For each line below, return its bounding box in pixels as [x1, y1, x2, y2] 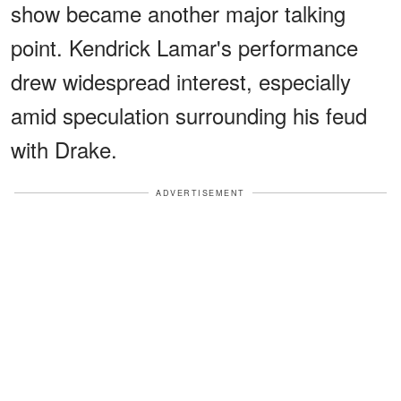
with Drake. [11, 132, 117, 165]
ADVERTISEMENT [156, 186, 245, 199]
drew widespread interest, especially [11, 64, 351, 97]
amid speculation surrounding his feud [11, 98, 367, 131]
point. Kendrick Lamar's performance [11, 30, 358, 63]
